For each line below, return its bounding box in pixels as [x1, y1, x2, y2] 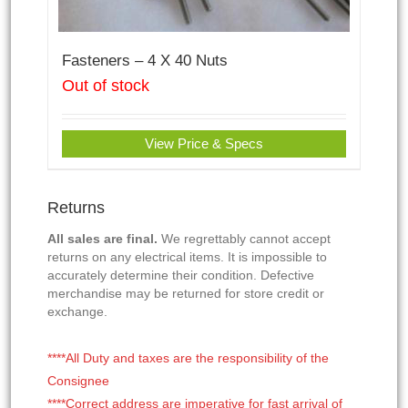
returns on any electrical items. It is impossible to [47, 250, 327, 264]
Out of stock [62, 76, 149, 95]
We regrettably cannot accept [158, 231, 331, 246]
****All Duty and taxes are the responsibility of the [47, 351, 329, 365]
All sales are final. [47, 231, 158, 246]
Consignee [47, 373, 109, 388]
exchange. [47, 304, 107, 319]
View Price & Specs [145, 136, 263, 151]
